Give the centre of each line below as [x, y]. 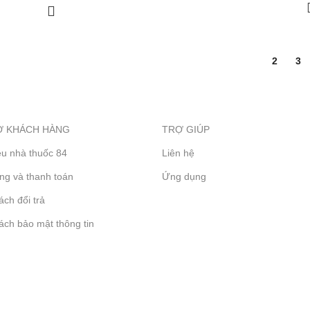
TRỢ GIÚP [186, 130]
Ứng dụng [184, 177]
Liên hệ [178, 153]
